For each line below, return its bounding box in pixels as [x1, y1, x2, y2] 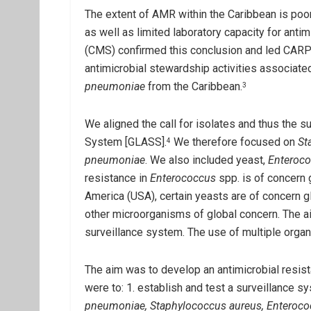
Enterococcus [150, 171, 216, 185]
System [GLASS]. [85, 135, 167, 149]
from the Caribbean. [145, 80, 242, 93]
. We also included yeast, [145, 153, 265, 167]
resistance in [85, 171, 150, 185]
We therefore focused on [171, 135, 298, 149]
